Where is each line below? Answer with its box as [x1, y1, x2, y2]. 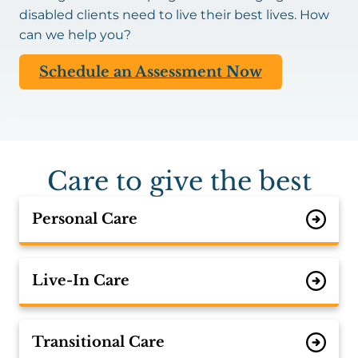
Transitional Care [32, 333, 165, 351]
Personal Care [32, 210, 137, 228]
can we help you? [19, 27, 131, 42]
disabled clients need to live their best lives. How [19, 7, 329, 22]
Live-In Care [32, 272, 129, 289]
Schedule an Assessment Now [39, 63, 262, 81]
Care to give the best [46, 165, 312, 197]
